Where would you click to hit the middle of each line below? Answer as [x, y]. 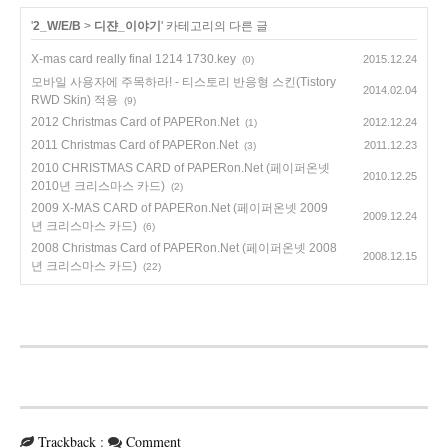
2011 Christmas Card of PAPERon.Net [134, 145]
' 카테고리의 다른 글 [214, 26]
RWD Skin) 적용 [74, 100]
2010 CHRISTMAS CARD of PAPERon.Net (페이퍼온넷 [180, 168]
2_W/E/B [57, 26]
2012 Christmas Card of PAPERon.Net [135, 122]
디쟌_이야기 [127, 26]
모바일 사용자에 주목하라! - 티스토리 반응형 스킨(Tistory [183, 82]
